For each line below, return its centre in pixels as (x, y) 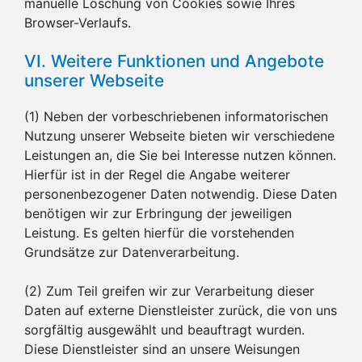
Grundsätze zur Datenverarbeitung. (132, 252)
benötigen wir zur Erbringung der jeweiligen (158, 213)
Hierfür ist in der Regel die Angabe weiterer (157, 174)
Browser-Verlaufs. (78, 22)
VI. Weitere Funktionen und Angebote (174, 61)
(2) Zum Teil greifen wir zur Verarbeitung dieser (169, 290)
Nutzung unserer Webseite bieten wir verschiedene (179, 135)
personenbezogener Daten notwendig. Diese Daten (181, 194)
